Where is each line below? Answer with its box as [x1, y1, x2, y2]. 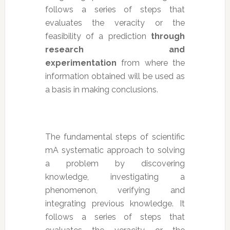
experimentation [45, 57, 117, 68]
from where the [116, 57, 185, 68]
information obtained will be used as [45, 71, 185, 81]
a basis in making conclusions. [45, 84, 158, 94]
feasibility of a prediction [45, 31, 151, 41]
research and [45, 44, 185, 54]
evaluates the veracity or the [45, 17, 185, 28]
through [151, 31, 185, 41]
